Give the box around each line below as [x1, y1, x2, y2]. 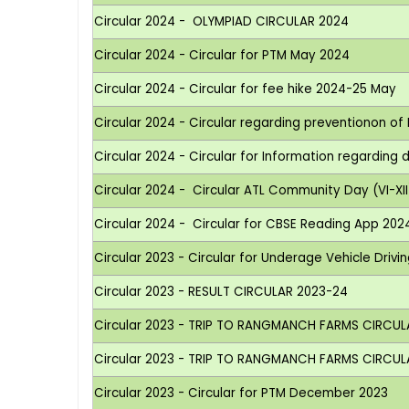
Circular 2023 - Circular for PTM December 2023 [94, 383, 389, 402]
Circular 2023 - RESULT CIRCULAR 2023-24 [94, 282, 349, 300]
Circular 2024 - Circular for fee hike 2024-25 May [94, 79, 397, 98]
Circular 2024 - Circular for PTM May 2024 [94, 46, 351, 64]
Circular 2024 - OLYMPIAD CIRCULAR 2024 [94, 12, 350, 30]
